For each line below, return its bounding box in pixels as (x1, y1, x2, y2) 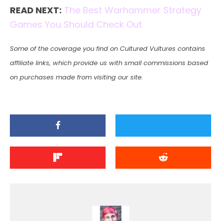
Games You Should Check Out (10, 18, 142, 31)
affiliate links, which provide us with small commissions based (10, 58, 208, 68)
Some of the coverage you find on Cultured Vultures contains (10, 43, 205, 53)
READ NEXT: (10, 3, 62, 16)
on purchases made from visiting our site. (10, 72, 143, 82)
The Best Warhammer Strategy (64, 3, 201, 16)
